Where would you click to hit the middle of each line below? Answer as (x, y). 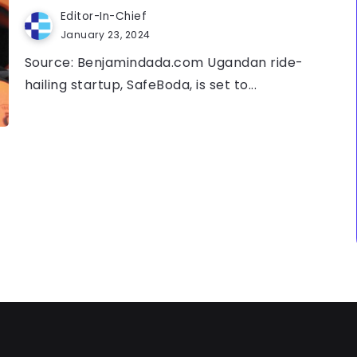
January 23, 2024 (105, 35)
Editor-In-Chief (104, 17)
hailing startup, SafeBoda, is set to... (141, 85)
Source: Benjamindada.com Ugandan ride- (164, 63)
